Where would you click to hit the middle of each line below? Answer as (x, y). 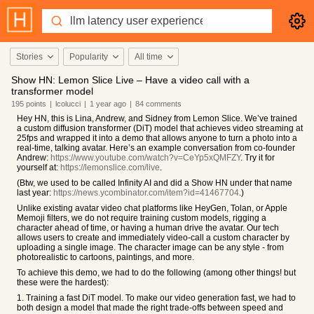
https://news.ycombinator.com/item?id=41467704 (146, 193)
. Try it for (258, 158)
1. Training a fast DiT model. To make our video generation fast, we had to (156, 298)
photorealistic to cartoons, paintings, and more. (105, 257)
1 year (101, 104)
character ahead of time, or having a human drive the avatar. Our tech (148, 228)
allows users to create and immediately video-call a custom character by (153, 238)
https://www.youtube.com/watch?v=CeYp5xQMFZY (145, 158)
